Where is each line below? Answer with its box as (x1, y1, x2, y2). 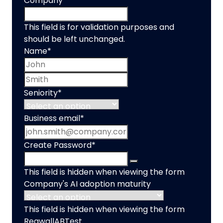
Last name (127, 73, 168, 82)
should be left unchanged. (24, 35, 125, 43)
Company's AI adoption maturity (24, 180, 151, 188)
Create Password (24, 141, 92, 149)
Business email (24, 114, 80, 122)
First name (129, 58, 171, 67)
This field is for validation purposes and (24, 23, 174, 31)
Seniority (24, 89, 58, 97)
